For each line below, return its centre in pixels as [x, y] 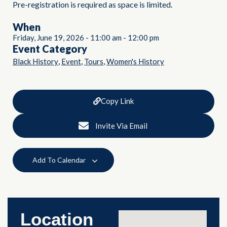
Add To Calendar [60, 160]
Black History [35, 62]
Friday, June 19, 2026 [48, 38]
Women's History [135, 62]
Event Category [50, 49]
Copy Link [117, 101]
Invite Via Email [121, 126]
